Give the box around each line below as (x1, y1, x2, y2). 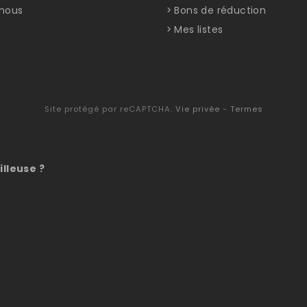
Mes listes (174, 22, 223, 36)
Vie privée (175, 103, 220, 114)
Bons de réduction (174, 3, 267, 17)
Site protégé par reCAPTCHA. (44, 103, 175, 114)
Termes (230, 103, 263, 114)
